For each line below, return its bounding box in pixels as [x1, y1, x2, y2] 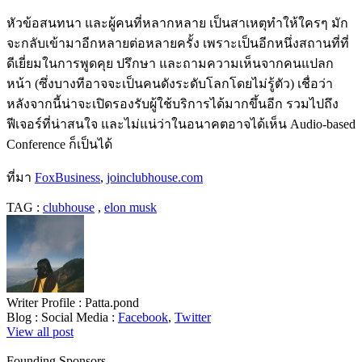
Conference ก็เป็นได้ [6, 137, 112, 151]
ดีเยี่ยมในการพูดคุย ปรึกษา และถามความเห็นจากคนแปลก [6, 56, 334, 70]
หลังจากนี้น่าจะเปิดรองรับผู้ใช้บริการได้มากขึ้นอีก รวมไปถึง [6, 96, 339, 111]
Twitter [175, 309, 211, 324]
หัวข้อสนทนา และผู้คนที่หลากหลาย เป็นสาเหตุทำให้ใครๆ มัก [6, 15, 348, 30]
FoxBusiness [35, 170, 100, 184]
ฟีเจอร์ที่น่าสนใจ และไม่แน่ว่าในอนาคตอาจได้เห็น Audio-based [6, 116, 356, 131]
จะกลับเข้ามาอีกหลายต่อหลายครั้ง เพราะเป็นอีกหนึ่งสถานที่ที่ [6, 36, 349, 50]
